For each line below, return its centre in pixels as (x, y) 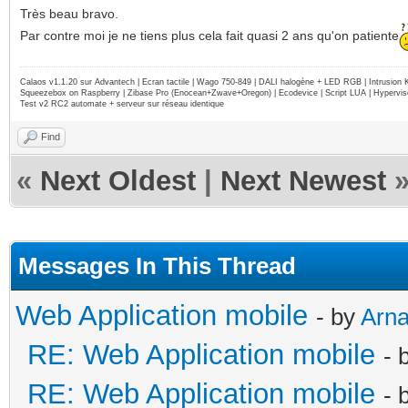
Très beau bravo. (69, 13)
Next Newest (303, 180)
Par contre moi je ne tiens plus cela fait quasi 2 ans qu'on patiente (209, 36)
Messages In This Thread (157, 265)
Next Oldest (118, 180)
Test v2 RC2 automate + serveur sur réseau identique (122, 103)
